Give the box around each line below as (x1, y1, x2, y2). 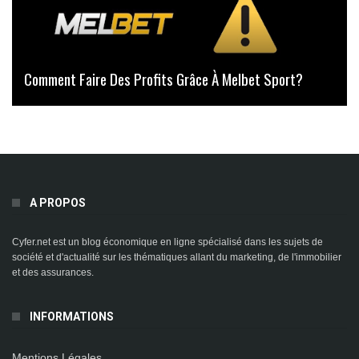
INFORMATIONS (30, 309, 114, 323)
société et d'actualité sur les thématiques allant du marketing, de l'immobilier (12, 251, 341, 263)
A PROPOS (30, 196, 86, 209)
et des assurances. (12, 266, 94, 278)
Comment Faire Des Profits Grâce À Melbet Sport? (24, 67, 303, 90)
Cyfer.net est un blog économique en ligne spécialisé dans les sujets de (12, 236, 323, 248)
